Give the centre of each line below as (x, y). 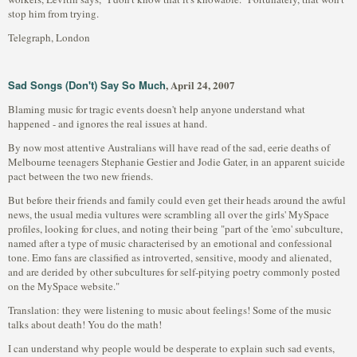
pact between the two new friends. (80, 176)
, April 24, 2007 (200, 85)
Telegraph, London (49, 37)
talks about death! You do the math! (85, 324)
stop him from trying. (53, 14)
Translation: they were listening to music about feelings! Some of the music (170, 310)
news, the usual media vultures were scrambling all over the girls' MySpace (169, 214)
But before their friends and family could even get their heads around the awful (177, 200)
